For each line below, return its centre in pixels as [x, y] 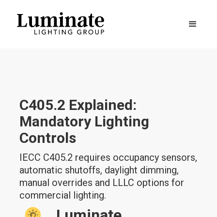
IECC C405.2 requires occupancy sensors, [108, 157]
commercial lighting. [63, 195]
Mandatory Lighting [85, 121]
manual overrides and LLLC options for [102, 183]
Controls [48, 138]
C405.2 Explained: [78, 105]
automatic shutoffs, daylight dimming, [99, 170]
